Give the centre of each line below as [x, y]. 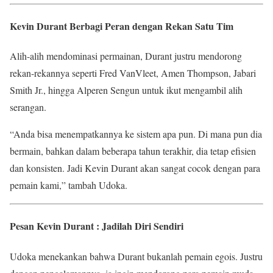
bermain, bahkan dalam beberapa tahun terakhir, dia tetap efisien [133, 151]
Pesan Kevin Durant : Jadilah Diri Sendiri [97, 226]
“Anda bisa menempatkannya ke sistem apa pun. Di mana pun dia [136, 134]
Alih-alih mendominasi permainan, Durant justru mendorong [126, 56]
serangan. [28, 107]
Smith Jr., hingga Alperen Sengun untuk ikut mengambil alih [126, 90]
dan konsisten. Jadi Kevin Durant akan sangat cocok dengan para [135, 168]
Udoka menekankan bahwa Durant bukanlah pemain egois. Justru [136, 256]
